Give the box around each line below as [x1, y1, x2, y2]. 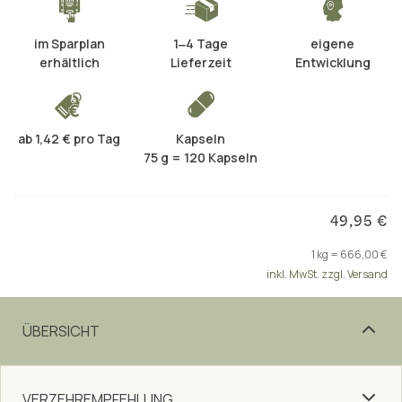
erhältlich [39, 54, 100, 71]
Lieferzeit [170, 54, 232, 71]
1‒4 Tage [173, 35, 229, 52]
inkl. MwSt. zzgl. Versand [267, 267, 388, 282]
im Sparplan [33, 35, 105, 52]
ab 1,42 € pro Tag [18, 130, 121, 147]
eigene [310, 35, 355, 52]
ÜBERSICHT [22, 321, 100, 341]
